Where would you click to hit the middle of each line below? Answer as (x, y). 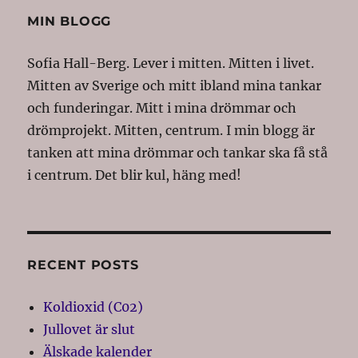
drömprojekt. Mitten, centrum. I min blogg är (171, 131)
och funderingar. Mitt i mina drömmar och (162, 108)
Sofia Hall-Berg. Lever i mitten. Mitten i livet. (171, 64)
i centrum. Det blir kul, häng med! (135, 175)
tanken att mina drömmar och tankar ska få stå (178, 153)
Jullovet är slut (89, 330)
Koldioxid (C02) (93, 307)
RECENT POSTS (83, 265)
